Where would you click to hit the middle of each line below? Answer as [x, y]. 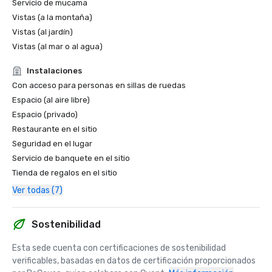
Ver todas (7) [37, 190]
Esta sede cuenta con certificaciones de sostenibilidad [119, 248]
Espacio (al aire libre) [51, 100]
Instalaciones [54, 71]
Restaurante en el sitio [55, 129]
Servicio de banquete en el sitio [71, 158]
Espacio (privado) [45, 114]
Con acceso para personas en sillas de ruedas [99, 85]
